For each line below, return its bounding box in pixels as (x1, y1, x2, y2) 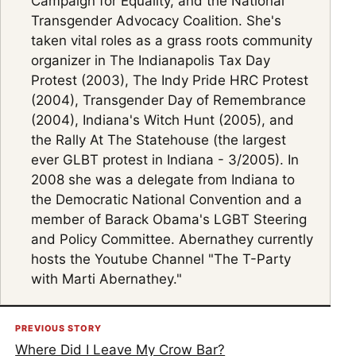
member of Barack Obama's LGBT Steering (31, 211, 308, 227)
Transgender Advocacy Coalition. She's (31, 12, 282, 29)
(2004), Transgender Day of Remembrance (31, 91, 307, 108)
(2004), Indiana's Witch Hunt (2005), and (31, 111, 295, 128)
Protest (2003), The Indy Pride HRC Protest (31, 72, 309, 88)
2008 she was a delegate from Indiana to (31, 171, 296, 188)
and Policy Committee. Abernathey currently (31, 230, 314, 247)
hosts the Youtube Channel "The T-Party (31, 250, 292, 267)
